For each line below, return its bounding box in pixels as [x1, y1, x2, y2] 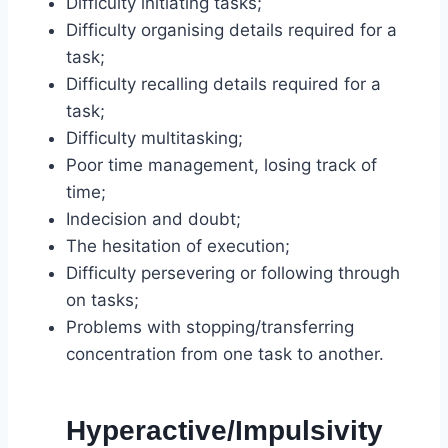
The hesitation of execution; [66, 236, 290, 257]
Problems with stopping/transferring [66, 317, 354, 338]
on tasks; [66, 290, 139, 311]
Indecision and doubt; [66, 209, 241, 230]
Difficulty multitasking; [66, 128, 243, 149]
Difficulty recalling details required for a [66, 74, 381, 95]
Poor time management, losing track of [66, 155, 377, 176]
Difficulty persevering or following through [66, 263, 400, 284]
